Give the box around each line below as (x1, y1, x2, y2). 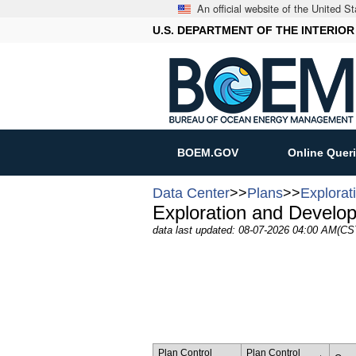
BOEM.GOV (177, 146, 238, 159)
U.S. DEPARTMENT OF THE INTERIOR (153, 24, 354, 37)
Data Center (153, 184, 230, 201)
